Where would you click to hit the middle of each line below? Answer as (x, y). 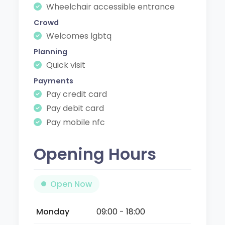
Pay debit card (74, 108)
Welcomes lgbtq (78, 36)
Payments (54, 81)
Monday (53, 211)
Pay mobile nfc (75, 122)
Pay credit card (76, 94)
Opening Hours (95, 154)
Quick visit (65, 65)
